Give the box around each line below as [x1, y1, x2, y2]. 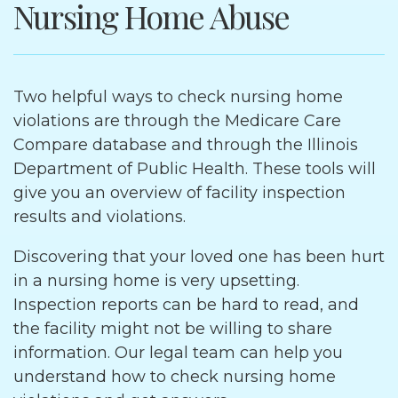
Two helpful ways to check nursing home [13, 87, 343, 107]
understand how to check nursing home [13, 367, 336, 386]
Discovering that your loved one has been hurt [13, 247, 385, 267]
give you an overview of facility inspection [13, 183, 346, 203]
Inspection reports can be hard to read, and [13, 295, 359, 314]
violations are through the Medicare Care [13, 111, 341, 131]
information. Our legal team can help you [13, 343, 343, 362]
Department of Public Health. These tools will [13, 159, 376, 179]
